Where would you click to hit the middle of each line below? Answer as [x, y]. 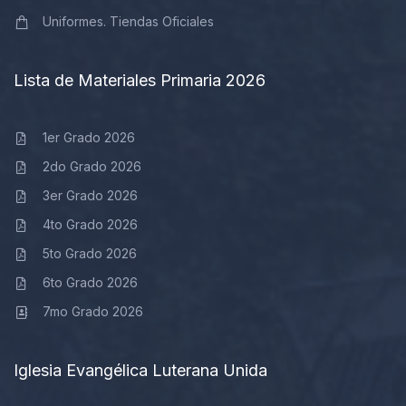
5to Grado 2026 [89, 253]
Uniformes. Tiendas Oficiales [128, 21]
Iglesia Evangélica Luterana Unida [140, 370]
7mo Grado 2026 [92, 311]
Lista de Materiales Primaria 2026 [140, 80]
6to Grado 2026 [90, 282]
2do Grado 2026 [92, 166]
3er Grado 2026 [90, 195]
